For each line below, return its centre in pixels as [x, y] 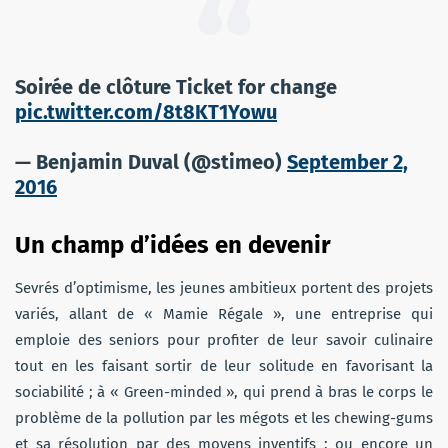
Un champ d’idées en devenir [173, 245]
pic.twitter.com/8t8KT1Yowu [146, 112]
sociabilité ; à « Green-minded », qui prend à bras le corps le [224, 392]
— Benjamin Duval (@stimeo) [151, 162]
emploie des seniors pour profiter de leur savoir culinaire [224, 340]
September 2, [347, 162]
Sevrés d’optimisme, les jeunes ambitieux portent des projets [224, 288]
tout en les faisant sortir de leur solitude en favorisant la [224, 366]
